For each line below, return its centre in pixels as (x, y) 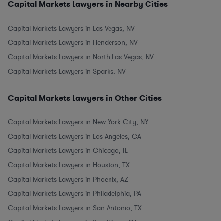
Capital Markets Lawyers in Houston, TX (69, 165)
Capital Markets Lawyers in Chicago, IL (68, 151)
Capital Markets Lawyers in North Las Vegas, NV (81, 57)
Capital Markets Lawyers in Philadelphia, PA (74, 194)
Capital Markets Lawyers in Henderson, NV (73, 43)
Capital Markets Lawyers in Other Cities (85, 98)
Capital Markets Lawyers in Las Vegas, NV (71, 29)
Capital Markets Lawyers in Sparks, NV (67, 72)
